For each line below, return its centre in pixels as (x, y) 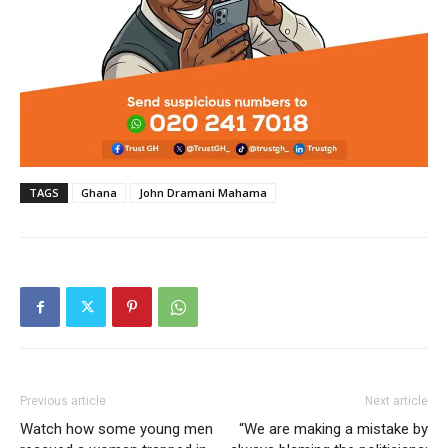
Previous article (63, 401)
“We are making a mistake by (333, 429)
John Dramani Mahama (203, 193)
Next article (396, 401)
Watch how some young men (116, 429)
